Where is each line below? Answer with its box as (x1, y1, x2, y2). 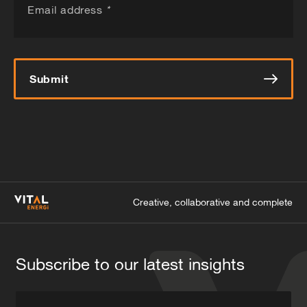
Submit (29, 71, 69, 86)
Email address (27, 3, 106, 16)
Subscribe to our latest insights (16, 254, 245, 273)
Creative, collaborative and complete (133, 196, 293, 208)
